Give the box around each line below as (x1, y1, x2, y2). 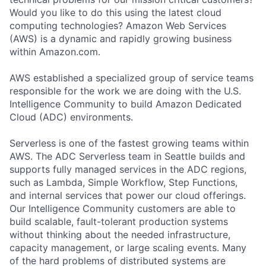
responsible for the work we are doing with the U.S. (9, 84, 241, 97)
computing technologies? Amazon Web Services (9, 19, 226, 31)
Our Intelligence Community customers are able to (9, 202, 236, 214)
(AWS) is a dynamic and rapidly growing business (9, 32, 232, 45)
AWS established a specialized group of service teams (9, 71, 254, 84)
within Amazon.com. (9, 45, 100, 58)
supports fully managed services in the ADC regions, (9, 163, 246, 175)
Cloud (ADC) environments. (9, 110, 133, 123)
